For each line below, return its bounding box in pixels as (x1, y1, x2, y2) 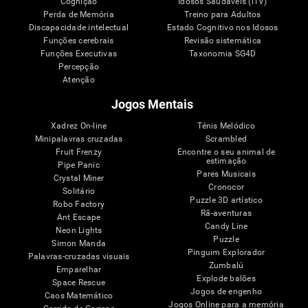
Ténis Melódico (197, 120, 255, 131)
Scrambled (206, 133, 247, 144)
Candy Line (204, 221, 248, 231)
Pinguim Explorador (187, 247, 265, 257)
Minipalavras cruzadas (34, 133, 123, 144)
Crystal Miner (53, 173, 104, 183)
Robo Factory (53, 199, 105, 209)
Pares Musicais (197, 168, 256, 179)
